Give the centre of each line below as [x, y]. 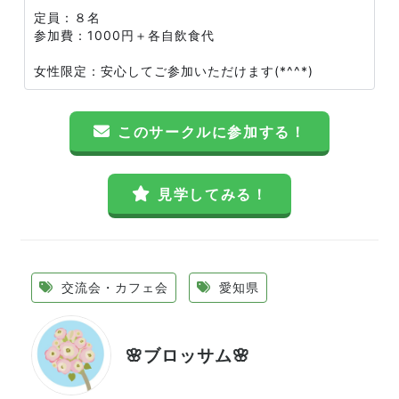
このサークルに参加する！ [212, 132]
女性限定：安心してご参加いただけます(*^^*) [174, 71]
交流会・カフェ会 [113, 287]
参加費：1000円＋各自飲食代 [124, 35]
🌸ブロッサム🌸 [188, 355]
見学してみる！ [213, 194]
